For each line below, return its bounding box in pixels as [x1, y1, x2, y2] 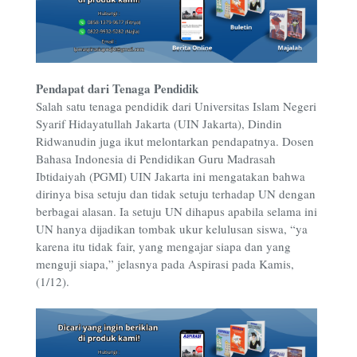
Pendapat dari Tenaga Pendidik [36, 80, 198, 98]
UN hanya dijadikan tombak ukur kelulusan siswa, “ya [36, 221, 308, 237]
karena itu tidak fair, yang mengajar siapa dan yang [36, 238, 291, 255]
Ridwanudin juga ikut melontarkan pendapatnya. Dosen [36, 133, 314, 150]
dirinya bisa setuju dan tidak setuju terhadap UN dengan [36, 186, 316, 202]
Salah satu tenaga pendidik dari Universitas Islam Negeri [36, 98, 316, 115]
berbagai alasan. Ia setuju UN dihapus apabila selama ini [36, 203, 317, 220]
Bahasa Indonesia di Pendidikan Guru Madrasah [36, 151, 276, 167]
